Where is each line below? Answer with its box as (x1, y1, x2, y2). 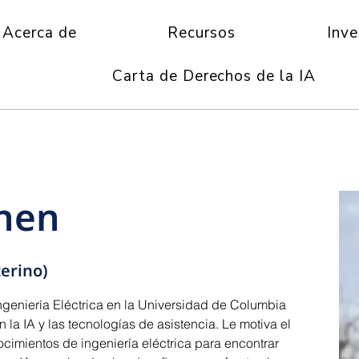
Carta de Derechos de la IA (112, 66, 316, 87)
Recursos (167, 22, 236, 43)
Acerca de (2, 22, 77, 43)
